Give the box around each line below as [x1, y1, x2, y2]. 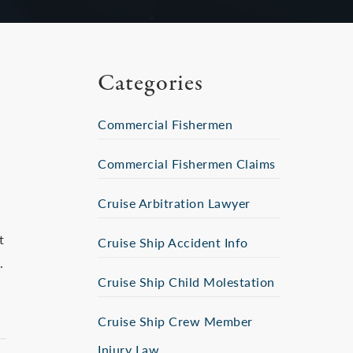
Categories [98, 68, 203, 100]
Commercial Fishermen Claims [98, 154, 276, 173]
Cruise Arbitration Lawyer [98, 194, 251, 212]
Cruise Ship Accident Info [98, 233, 248, 251]
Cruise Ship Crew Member [98, 312, 253, 330]
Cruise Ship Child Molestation [98, 273, 275, 291]
